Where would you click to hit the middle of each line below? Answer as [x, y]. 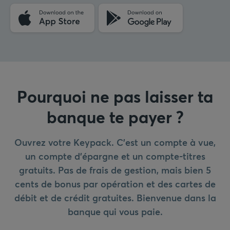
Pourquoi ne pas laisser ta [115, 96]
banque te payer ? [115, 117]
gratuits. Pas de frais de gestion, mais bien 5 [115, 170]
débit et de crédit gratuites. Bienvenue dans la [115, 197]
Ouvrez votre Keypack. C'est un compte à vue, [115, 142]
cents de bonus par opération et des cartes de [115, 184]
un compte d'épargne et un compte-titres [115, 156]
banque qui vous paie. [115, 211]
